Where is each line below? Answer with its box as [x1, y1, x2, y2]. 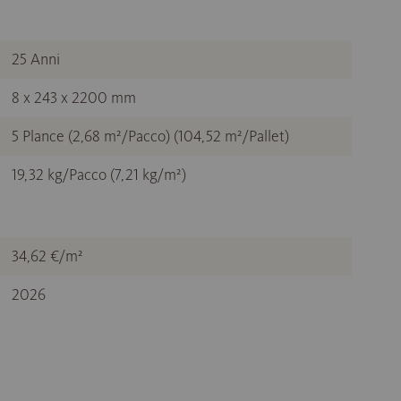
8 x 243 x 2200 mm [12, 88, 136, 107]
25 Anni [12, 49, 60, 69]
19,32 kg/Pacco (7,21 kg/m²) [12, 165, 186, 184]
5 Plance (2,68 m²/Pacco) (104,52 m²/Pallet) [12, 126, 289, 146]
